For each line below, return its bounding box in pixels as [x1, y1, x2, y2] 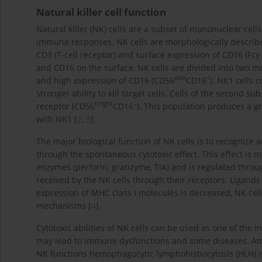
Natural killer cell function [36, 5, 166, 19]
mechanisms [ [36, 199, 91, 211]
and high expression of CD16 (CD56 [36, 74, 174, 86]
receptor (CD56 [36, 100, 95, 112]
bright [95, 99, 113, 108]
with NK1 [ [36, 113, 77, 125]
